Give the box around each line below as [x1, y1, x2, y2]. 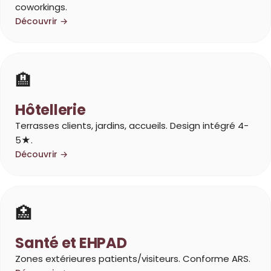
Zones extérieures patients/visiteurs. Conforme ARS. [15, 252, 250, 266]
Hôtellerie [15, 100, 86, 120]
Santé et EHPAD [15, 233, 127, 253]
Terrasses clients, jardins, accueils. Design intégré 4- [15, 119, 249, 132]
